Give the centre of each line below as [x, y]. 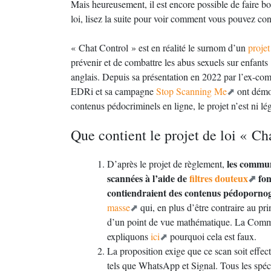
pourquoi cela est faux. [212, 236]
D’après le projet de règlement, [167, 164]
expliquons [129, 236]
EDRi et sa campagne [113, 91]
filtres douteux [219, 178]
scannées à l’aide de [148, 178]
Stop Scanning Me [191, 91]
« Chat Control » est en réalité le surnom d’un [159, 47]
